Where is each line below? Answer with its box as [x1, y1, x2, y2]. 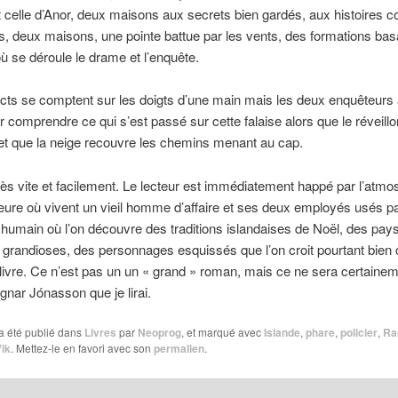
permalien [153, 340, 204, 357]
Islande [263, 324, 300, 341]
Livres [84, 324, 116, 341]
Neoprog [137, 324, 181, 341]
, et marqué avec [180, 324, 264, 340]
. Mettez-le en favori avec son [10, 340, 154, 356]
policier [339, 324, 378, 341]
